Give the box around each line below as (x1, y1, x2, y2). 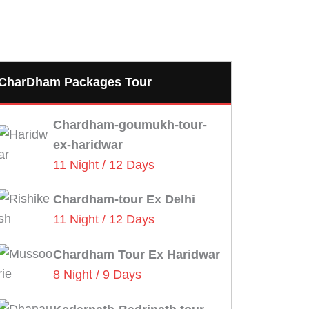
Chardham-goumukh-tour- (52, 118, 207, 132)
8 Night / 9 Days (52, 268, 141, 281)
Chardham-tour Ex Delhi (52, 192, 195, 206)
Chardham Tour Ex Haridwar (52, 248, 220, 261)
